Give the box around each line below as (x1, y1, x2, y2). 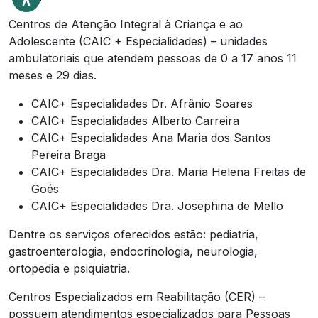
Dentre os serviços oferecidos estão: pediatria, (9, 226, 258, 241)
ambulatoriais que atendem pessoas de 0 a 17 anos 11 (9, 50, 297, 65)
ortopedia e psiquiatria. (9, 261, 130, 275)
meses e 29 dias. (9, 67, 97, 82)
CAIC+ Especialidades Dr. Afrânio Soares (31, 96, 253, 111)
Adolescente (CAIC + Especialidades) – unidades (9, 33, 268, 48)
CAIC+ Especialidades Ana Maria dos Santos (31, 130, 271, 145)
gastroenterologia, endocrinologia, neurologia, (9, 243, 258, 258)
